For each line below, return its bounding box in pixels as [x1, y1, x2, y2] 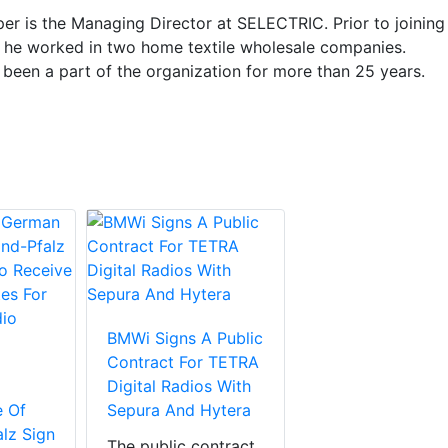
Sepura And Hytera [107, 400, 251, 421]
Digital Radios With [107, 376, 251, 397]
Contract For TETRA [107, 352, 259, 373]
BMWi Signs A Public [107, 328, 263, 349]
